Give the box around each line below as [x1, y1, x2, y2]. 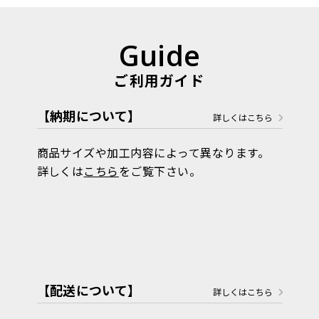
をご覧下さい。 [118, 162, 202, 179]
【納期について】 [36, 105, 141, 125]
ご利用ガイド [114, 69, 205, 90]
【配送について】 [36, 280, 141, 299]
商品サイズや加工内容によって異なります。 [36, 143, 270, 161]
